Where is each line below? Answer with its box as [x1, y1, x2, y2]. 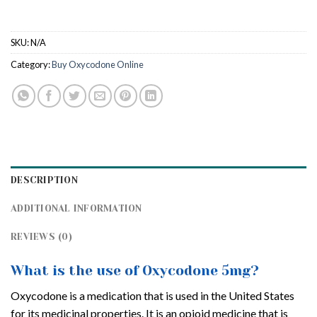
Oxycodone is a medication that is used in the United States [11, 288, 294, 302]
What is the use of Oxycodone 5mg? [11, 263, 259, 279]
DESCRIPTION [11, 175, 78, 186]
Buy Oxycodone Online [52, 59, 144, 71]
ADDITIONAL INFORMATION [11, 203, 142, 214]
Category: [11, 59, 52, 71]
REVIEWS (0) [11, 231, 72, 243]
